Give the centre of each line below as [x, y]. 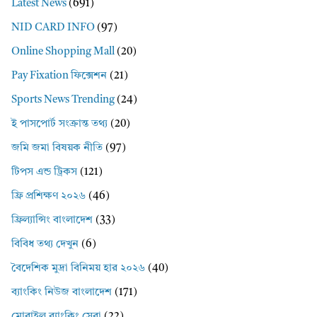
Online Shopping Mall [63, 52]
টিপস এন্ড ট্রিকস [44, 172]
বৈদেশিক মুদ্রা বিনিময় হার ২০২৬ [78, 268]
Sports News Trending [63, 100]
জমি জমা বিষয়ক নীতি [57, 148]
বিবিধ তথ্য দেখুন [45, 244]
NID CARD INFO [53, 28]
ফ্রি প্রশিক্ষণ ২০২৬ [48, 196]
